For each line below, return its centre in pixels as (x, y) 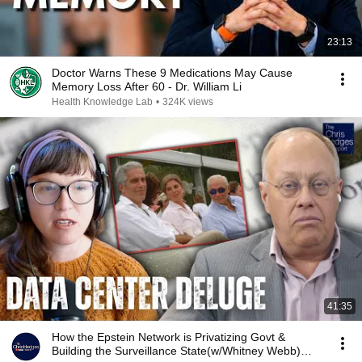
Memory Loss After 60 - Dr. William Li (147, 86)
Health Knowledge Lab (102, 102)
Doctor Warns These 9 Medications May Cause (172, 73)
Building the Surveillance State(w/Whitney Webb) (176, 351)
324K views (188, 102)
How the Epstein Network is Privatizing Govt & (168, 337)
